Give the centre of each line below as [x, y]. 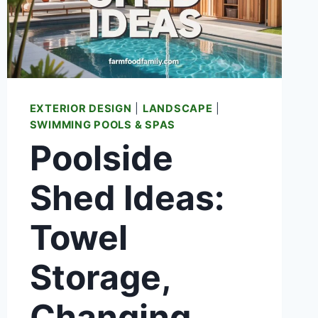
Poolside [101, 158]
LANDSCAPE [177, 108]
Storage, [100, 278]
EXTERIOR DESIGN [81, 108]
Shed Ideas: [127, 198]
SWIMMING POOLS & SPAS [103, 125]
